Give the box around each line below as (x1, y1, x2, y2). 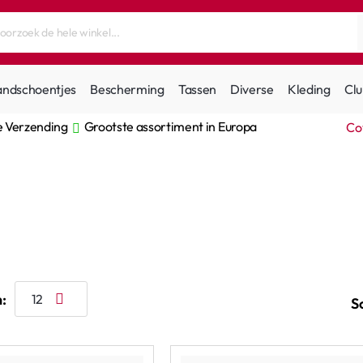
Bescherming (90, 80, 164, 97)
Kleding (288, 80, 331, 97)
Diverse (230, 80, 274, 97)
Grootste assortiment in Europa (83, 118, 257, 135)
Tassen (177, 80, 216, 97)
